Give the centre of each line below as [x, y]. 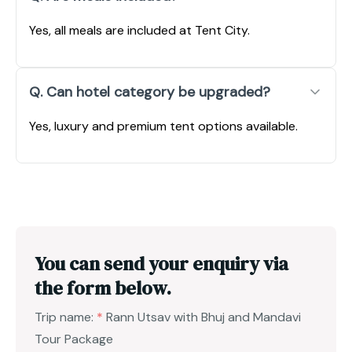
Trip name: [66, 317]
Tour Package [74, 339]
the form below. [103, 288]
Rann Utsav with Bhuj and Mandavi [203, 317]
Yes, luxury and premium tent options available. [163, 126]
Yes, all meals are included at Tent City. [139, 30]
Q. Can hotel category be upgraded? [150, 92]
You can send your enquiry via [161, 263]
